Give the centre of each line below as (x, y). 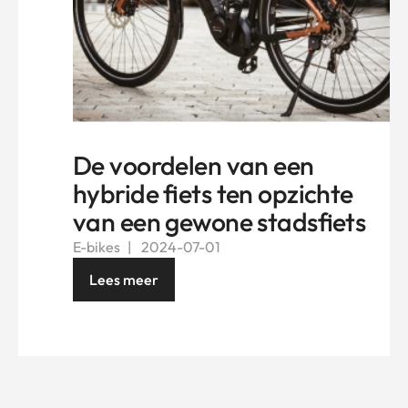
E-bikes (97, 246)
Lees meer (124, 279)
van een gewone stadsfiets (219, 221)
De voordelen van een (194, 165)
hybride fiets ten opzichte (213, 193)
